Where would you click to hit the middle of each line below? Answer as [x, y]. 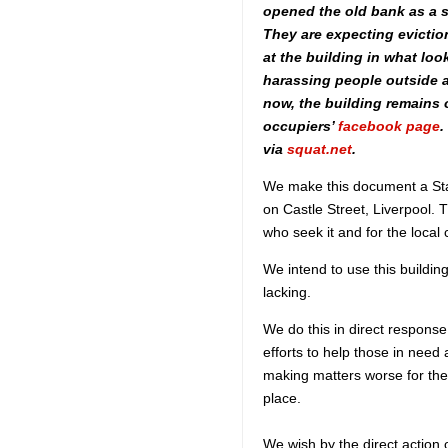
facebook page [389, 126]
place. [282, 398]
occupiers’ [300, 126]
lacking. [287, 292]
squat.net [319, 149]
